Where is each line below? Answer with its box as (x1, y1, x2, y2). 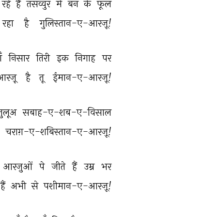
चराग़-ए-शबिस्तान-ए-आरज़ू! (5, 125, 114, 138)
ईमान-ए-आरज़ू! (53, 71, 114, 83)
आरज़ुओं (2, 160, 35, 172)
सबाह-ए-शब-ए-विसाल (23, 106, 114, 118)
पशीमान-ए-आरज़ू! (44, 180, 114, 192)
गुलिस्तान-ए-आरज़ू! (40, 17, 114, 29)
